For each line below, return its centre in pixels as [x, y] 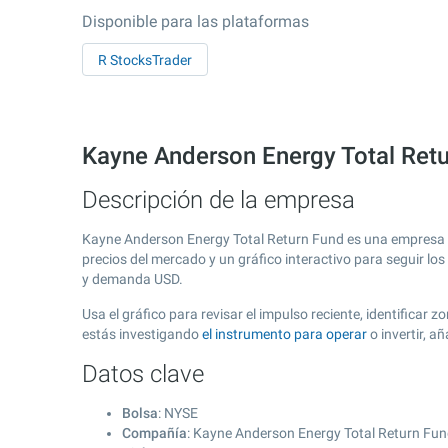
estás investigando [142, 334]
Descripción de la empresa [218, 200]
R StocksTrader [145, 60]
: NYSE [178, 413]
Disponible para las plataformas [195, 21]
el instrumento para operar [284, 334]
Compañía [154, 433]
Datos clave [143, 374]
